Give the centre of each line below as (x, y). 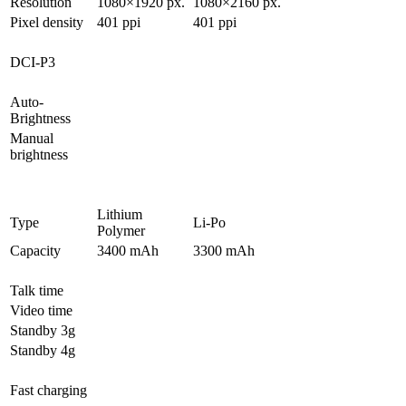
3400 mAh (128, 251)
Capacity (35, 251)
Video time (41, 311)
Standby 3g (43, 331)
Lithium (120, 215)
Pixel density (47, 23)
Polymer (121, 231)
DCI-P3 (33, 63)
